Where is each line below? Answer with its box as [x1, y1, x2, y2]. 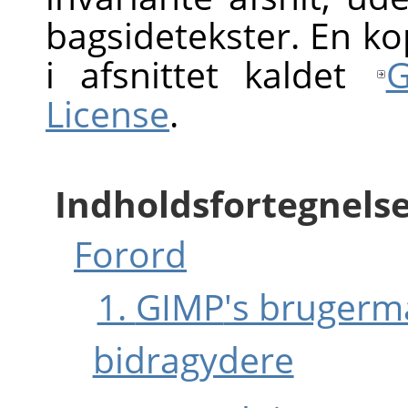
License [46, 88, 169, 138]
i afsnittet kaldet [46, 49, 372, 98]
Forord [74, 229, 187, 278]
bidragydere [92, 334, 294, 383]
